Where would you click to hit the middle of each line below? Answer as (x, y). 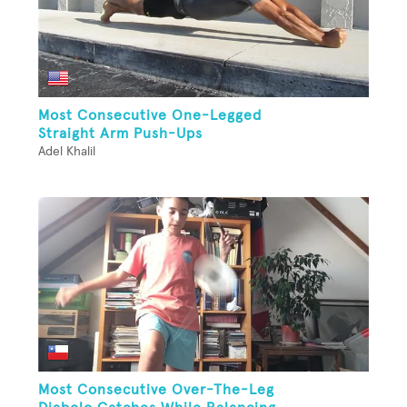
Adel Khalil (67, 152)
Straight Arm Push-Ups (120, 134)
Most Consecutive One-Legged (150, 116)
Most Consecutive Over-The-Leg (156, 390)
